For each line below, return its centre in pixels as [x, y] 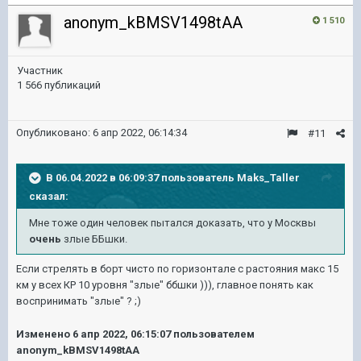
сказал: [49, 196]
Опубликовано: [54, 133]
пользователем [213, 334]
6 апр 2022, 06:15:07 [122, 334]
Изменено [44, 334]
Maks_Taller [268, 177]
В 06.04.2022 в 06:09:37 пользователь [141, 177]
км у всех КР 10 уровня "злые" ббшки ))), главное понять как [165, 285]
